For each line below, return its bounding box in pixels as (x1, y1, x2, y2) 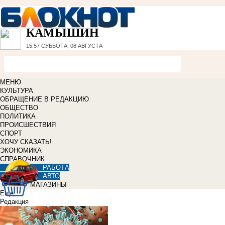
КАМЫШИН (26, 26, 99, 40)
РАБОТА (43, 164, 69, 172)
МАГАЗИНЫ (30, 181, 67, 189)
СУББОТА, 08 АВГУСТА (40, 43, 102, 49)
